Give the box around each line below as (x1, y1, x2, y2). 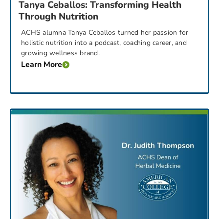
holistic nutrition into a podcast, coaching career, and (21, 38, 187, 47)
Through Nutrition (19, 10, 98, 23)
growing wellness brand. (21, 48, 100, 58)
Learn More (21, 59, 62, 70)
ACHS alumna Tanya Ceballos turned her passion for (21, 27, 189, 37)
